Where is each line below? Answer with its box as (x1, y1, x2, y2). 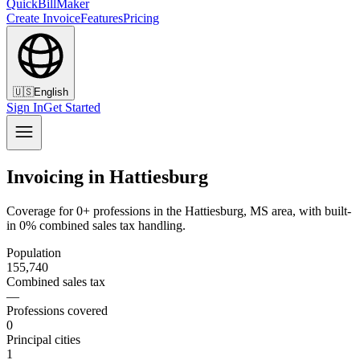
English (34, 86, 68, 98)
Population (6, 245, 61, 260)
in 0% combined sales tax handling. (6, 218, 186, 232)
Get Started (43, 100, 100, 114)
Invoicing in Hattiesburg (6, 166, 208, 187)
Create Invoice (6, 11, 80, 25)
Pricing (123, 11, 159, 25)
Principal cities (6, 332, 80, 346)
